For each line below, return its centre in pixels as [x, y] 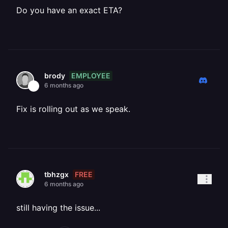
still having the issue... [58, 208]
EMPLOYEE [91, 75]
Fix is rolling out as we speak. [73, 109]
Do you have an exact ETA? [69, 10]
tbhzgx [56, 174]
